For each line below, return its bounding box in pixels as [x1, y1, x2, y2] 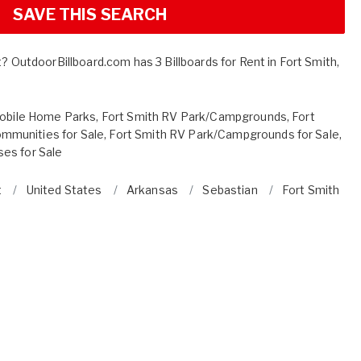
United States [26, 182, 102, 197]
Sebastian [202, 182, 258, 197]
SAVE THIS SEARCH [13, 4, 168, 24]
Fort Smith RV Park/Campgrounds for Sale [109, 127, 339, 141]
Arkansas [126, 182, 178, 197]
